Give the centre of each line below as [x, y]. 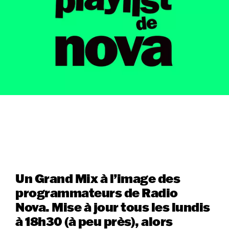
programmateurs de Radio [97, 192]
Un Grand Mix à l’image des [98, 178]
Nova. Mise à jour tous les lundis [113, 207]
